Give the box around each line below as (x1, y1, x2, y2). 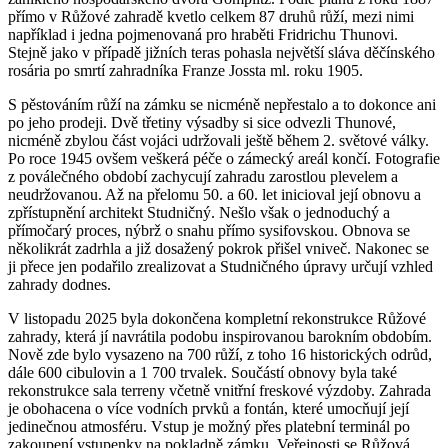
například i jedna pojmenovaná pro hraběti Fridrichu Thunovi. (8, 25, 398, 43)
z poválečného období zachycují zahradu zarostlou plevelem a (8, 167, 398, 185)
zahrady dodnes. (8, 275, 111, 293)
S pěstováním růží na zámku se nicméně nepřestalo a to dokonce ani (8, 95, 436, 113)
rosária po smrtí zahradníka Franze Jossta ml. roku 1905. (8, 61, 363, 79)
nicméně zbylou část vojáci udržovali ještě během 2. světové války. (8, 131, 429, 149)
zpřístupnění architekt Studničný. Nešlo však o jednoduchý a (8, 203, 390, 221)
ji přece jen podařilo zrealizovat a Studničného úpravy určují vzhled (8, 257, 433, 275)
